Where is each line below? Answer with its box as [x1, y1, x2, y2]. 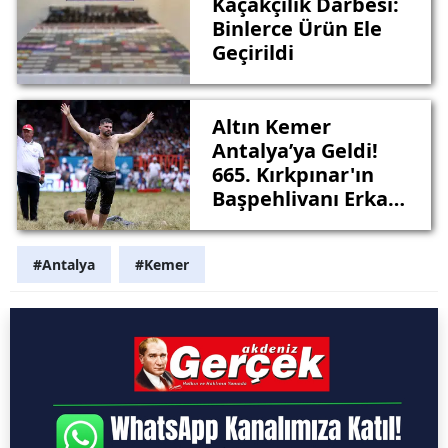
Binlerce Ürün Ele [211, 14, 382, 42]
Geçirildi [211, 38, 294, 66]
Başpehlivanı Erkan [211, 184, 401, 212]
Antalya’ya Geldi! [211, 136, 378, 164]
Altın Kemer [211, 112, 331, 140]
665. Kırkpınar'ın [211, 160, 374, 188]
